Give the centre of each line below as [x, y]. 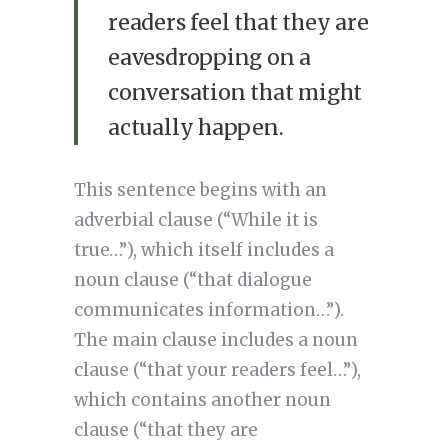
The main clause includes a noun [215, 340]
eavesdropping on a [209, 58]
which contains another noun [202, 400]
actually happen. [195, 128]
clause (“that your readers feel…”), [217, 370]
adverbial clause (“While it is [195, 220]
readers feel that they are [238, 23]
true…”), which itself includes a [203, 250]
